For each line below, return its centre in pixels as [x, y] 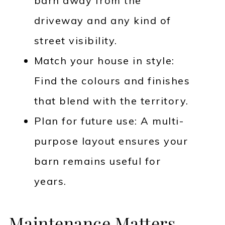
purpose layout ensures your [111, 141]
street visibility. [76, 41]
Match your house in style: [104, 61]
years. [50, 181]
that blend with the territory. [111, 101]
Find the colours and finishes [112, 81]
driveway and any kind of [102, 21]
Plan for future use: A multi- [109, 121]
